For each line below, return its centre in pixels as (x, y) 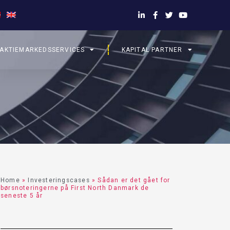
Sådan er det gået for (134, 180)
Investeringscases (59, 180)
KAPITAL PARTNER (152, 50)
